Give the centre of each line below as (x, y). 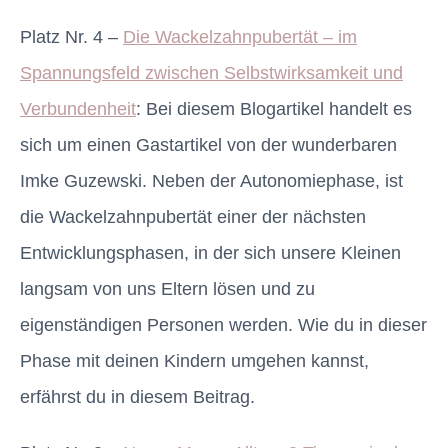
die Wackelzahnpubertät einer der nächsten (193, 217)
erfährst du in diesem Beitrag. (137, 397)
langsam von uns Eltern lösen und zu (167, 289)
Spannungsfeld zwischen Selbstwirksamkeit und (211, 73)
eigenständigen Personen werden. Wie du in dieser (223, 325)
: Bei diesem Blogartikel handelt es (274, 109)
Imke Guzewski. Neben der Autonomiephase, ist (211, 181)
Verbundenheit (78, 109)
